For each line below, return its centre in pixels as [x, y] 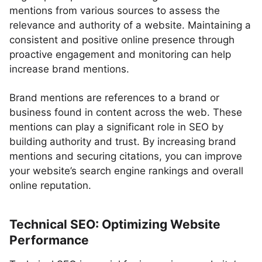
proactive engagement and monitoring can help [120, 54]
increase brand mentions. [69, 69]
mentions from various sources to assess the [115, 11]
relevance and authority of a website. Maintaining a [130, 25]
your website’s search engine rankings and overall [126, 171]
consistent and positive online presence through [122, 40]
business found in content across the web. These [126, 112]
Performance [49, 240]
